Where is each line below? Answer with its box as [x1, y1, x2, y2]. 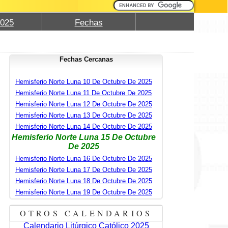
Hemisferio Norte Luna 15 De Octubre [11, 132, 156, 141]
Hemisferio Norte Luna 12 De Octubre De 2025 [15, 100, 152, 108]
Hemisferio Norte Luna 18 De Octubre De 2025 [15, 177, 152, 185]
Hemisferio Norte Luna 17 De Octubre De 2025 [15, 165, 152, 174]
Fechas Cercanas [59, 55, 113, 63]
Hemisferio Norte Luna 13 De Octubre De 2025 [15, 111, 152, 119]
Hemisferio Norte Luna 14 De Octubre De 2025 [15, 122, 152, 130]
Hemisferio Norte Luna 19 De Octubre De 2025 [15, 188, 152, 196]
